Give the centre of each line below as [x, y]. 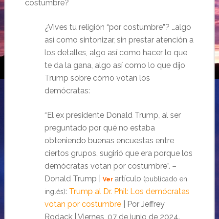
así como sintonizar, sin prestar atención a [119, 40]
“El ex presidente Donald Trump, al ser [112, 115]
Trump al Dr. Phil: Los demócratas [129, 191]
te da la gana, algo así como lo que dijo [115, 65]
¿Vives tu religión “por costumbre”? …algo [118, 27]
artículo [129, 178]
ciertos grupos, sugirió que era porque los [118, 153]
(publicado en [165, 179]
